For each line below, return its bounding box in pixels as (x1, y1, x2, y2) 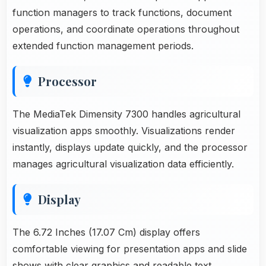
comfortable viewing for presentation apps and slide (12, 242, 247, 255)
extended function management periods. (12, 39, 194, 52)
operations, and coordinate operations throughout (12, 23, 239, 35)
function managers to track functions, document (12, 6, 232, 18)
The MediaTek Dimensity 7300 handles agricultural (12, 107, 240, 120)
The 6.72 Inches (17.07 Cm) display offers (12, 226, 200, 238)
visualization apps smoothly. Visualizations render (12, 124, 235, 137)
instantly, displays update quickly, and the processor (12, 141, 248, 153)
